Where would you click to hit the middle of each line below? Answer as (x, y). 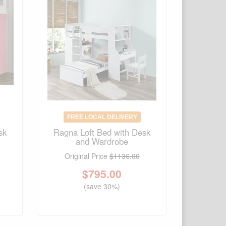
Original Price (87, 156)
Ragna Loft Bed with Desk (102, 132)
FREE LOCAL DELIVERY (102, 117)
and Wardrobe (102, 142)
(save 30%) (102, 186)
